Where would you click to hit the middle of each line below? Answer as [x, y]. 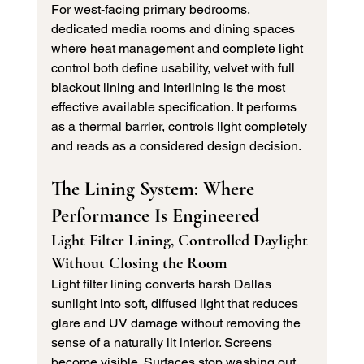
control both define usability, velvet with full [174, 68]
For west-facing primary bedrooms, [152, 10]
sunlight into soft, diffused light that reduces [176, 304]
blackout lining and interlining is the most [169, 88]
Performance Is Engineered [155, 216]
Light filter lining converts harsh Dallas [162, 284]
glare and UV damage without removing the [177, 323]
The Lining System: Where [155, 189]
